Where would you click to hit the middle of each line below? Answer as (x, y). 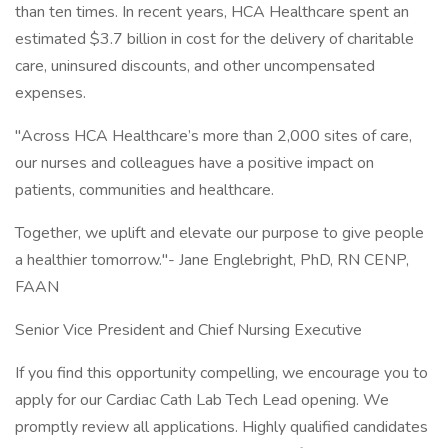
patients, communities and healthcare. (144, 190)
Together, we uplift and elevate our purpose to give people (219, 233)
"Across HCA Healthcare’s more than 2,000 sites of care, (213, 136)
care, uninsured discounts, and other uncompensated (195, 66)
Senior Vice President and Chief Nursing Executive (188, 330)
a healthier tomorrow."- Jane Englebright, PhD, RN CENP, (212, 260)
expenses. (50, 93)
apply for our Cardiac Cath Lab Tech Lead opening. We (202, 400)
